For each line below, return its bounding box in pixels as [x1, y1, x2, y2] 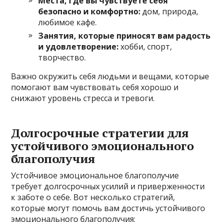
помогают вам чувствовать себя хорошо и [11, 81, 179, 93]
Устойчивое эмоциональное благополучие [11, 169, 179, 181]
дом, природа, [140, 5, 199, 17]
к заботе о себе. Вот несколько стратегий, [11, 191, 175, 203]
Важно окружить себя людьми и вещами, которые [11, 70, 210, 82]
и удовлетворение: [38, 41, 119, 52]
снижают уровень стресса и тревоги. [11, 92, 155, 104]
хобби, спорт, [118, 41, 172, 52]
